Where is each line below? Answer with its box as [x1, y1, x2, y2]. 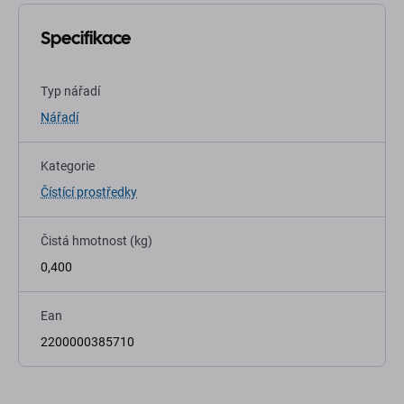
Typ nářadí [41, 84, 100, 99]
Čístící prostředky [41, 185, 137, 200]
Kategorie [41, 159, 95, 174]
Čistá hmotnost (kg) [41, 234, 152, 249]
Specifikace [41, 26, 131, 50]
